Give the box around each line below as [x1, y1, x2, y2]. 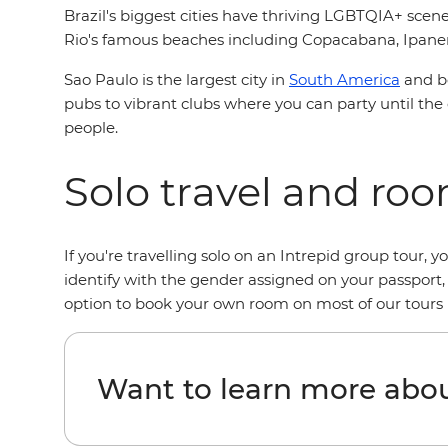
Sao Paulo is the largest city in [64, 70, 289, 89]
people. [64, 118, 118, 137]
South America [289, 70, 400, 89]
